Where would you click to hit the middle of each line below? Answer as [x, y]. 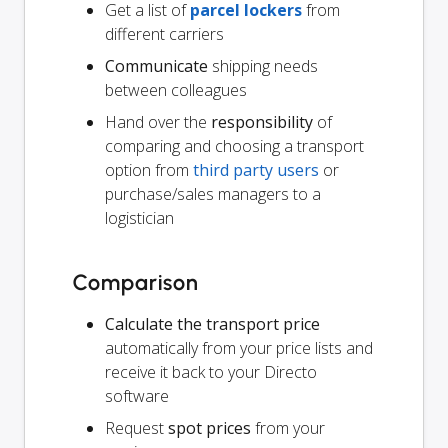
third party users [256, 170]
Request [136, 428]
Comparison [136, 283]
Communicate [156, 66]
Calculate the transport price [212, 324]
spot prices [209, 428]
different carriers [164, 34]
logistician [139, 218]
